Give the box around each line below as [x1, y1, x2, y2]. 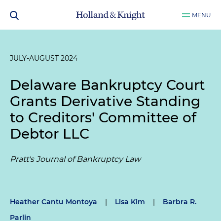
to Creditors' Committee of [10, 109, 196, 126]
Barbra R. [163, 197, 196, 206]
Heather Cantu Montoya [10, 197, 97, 206]
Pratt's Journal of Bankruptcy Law [10, 154, 141, 164]
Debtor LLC [10, 125, 89, 142]
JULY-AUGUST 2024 [10, 54, 77, 63]
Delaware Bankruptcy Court [10, 76, 205, 93]
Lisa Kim [115, 197, 145, 206]
